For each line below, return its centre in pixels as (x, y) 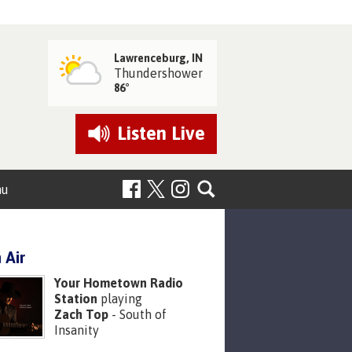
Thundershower (159, 73)
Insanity (77, 330)
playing (120, 299)
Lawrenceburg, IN (159, 58)
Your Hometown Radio (119, 283)
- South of (137, 315)
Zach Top (81, 315)
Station (76, 299)
